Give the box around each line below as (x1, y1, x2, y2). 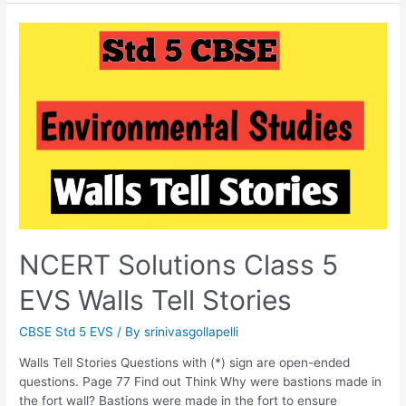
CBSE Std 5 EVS (19, 324, 114, 340)
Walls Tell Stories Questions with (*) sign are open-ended (19, 355, 351, 371)
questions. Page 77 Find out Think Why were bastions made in (19, 374, 382, 390)
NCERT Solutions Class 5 (19, 248, 339, 282)
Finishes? (18, 42, 72, 57)
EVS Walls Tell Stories (19, 284, 293, 317)
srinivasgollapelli (144, 324, 239, 340)
